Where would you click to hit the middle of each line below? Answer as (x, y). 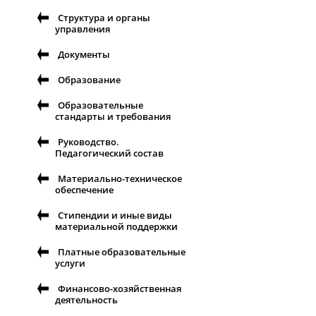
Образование (89, 80)
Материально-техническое (120, 179)
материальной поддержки (116, 227)
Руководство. (89, 142)
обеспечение (84, 190)
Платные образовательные (122, 252)
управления (83, 29)
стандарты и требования (113, 117)
